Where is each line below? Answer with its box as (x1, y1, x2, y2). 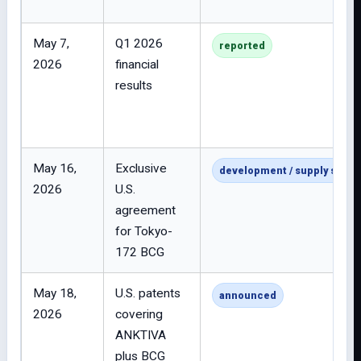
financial (115, 57, 159, 72)
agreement (115, 203, 176, 218)
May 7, (33, 36, 69, 51)
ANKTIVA (115, 328, 166, 342)
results (115, 78, 152, 93)
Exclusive (115, 161, 167, 176)
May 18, (33, 286, 77, 301)
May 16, (33, 161, 77, 176)
